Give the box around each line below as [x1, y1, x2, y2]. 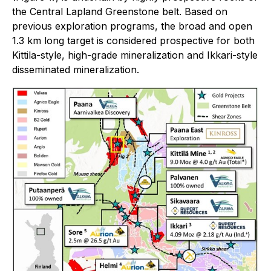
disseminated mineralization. [12, 64, 139, 76]
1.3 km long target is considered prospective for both [12, 34, 255, 47]
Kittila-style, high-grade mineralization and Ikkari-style [12, 49, 258, 61]
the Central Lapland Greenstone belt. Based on [12, 5, 227, 18]
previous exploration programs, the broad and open [12, 20, 252, 32]
